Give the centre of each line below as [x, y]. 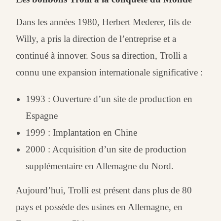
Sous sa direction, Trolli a [138, 56]
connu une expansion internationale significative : [110, 73]
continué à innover [51, 56]
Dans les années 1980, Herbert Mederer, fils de [104, 22]
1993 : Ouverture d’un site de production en [109, 99]
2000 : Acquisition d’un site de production [106, 149]
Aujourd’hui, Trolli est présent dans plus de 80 [104, 190]
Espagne [42, 116]
